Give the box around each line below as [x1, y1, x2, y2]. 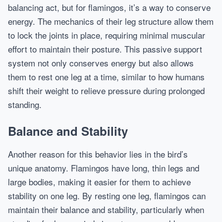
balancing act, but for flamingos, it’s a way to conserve [8, 1, 211, 13]
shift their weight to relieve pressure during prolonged [8, 84, 205, 97]
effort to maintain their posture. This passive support [8, 43, 202, 55]
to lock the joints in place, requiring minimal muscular [8, 29, 205, 41]
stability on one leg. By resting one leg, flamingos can [8, 189, 206, 202]
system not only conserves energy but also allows [8, 56, 194, 69]
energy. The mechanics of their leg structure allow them [8, 15, 214, 27]
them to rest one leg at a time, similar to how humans [8, 70, 205, 83]
